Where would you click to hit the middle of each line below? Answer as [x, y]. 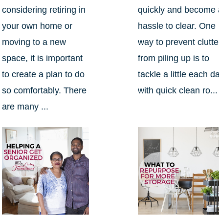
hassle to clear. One [177, 26]
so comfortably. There [44, 91]
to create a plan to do [43, 75]
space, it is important [42, 58]
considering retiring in [44, 10]
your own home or [37, 26]
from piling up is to [174, 58]
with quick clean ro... [178, 91]
